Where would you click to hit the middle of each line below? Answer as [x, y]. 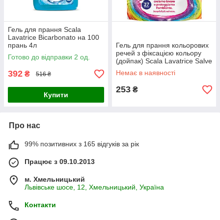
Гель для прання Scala [44, 29]
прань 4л [22, 45]
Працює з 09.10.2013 [60, 162]
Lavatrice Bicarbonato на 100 [54, 37]
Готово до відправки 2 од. [49, 57]
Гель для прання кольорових [162, 45]
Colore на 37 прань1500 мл [160, 69]
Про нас [25, 125]
